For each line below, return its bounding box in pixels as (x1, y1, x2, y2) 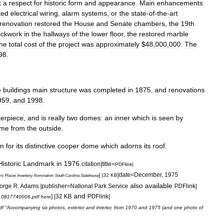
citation (82, 160, 101, 167)
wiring (40, 9, 58, 17)
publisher (42, 182, 67, 189)
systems (82, 9, 107, 17)
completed (93, 85, 126, 94)
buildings (3, 85, 30, 94)
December (134, 171, 162, 178)
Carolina (65, 173, 80, 178)
